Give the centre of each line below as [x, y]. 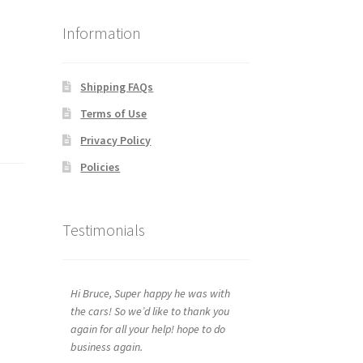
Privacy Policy [116, 141]
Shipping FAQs [117, 87]
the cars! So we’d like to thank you [149, 311]
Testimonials [103, 229]
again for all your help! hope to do [147, 329]
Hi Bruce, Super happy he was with [150, 293]
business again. [106, 346]
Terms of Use [114, 114]
